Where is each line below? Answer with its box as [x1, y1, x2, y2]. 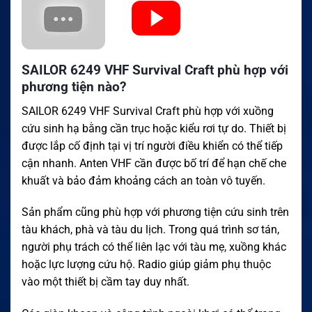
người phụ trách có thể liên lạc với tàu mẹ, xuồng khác [22, 240, 286, 254]
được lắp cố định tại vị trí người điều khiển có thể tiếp [22, 139, 283, 153]
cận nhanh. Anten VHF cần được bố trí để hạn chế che [22, 156, 286, 170]
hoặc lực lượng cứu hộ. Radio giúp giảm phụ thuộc [22, 258, 271, 272]
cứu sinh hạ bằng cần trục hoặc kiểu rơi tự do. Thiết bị [22, 121, 286, 135]
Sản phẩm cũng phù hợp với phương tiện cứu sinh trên [22, 205, 289, 219]
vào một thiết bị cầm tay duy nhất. [22, 275, 189, 289]
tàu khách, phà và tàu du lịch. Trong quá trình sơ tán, [22, 223, 279, 237]
